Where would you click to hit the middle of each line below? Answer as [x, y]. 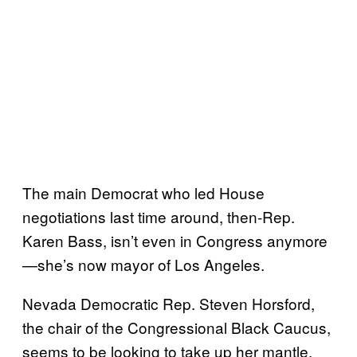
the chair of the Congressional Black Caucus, [177, 327]
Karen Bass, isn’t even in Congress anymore [175, 240]
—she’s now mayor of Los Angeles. [145, 264]
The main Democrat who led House [143, 192]
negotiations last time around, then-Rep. [159, 216]
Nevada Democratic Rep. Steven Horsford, [169, 303]
